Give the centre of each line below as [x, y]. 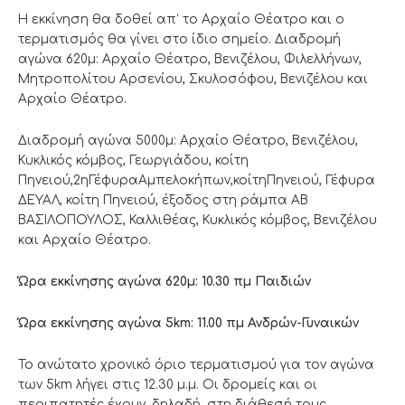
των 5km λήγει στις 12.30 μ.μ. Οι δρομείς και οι [168, 385]
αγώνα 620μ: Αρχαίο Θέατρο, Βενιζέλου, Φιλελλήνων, [190, 60]
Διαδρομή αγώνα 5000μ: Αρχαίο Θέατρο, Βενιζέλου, [188, 141]
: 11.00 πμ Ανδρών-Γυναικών [275, 324]
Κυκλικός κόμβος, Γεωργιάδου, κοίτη [133, 161]
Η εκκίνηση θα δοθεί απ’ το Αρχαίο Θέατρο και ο [181, 20]
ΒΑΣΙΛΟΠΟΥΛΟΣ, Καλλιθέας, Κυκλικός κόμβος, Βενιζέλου [198, 221]
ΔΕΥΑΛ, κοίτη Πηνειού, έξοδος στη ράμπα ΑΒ [163, 201]
